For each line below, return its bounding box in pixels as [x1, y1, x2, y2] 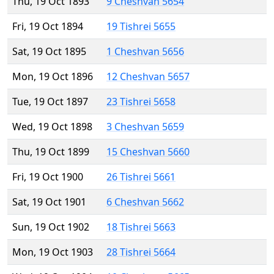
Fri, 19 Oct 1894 [12, 20, 83, 34]
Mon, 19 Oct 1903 [12, 245, 93, 259]
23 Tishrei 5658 [106, 95, 176, 109]
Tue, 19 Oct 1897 [12, 95, 88, 109]
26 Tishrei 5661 [106, 170, 176, 184]
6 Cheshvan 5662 [106, 195, 184, 209]
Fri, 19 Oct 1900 [12, 170, 83, 184]
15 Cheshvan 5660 [106, 145, 190, 159]
